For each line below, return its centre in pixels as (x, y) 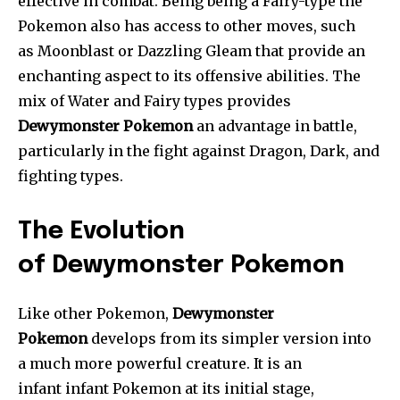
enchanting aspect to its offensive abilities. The (189, 76)
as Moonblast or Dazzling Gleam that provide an (192, 51)
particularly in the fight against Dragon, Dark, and (199, 151)
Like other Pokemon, (95, 314)
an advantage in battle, (275, 126)
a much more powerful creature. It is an (160, 364)
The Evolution (101, 232)
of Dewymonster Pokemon (181, 266)
